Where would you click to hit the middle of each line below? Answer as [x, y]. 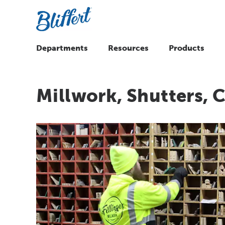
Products [187, 48]
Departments [62, 48]
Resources [128, 48]
